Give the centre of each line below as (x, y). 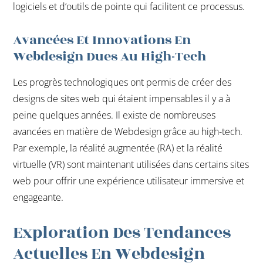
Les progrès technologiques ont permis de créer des (122, 82)
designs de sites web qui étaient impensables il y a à (122, 98)
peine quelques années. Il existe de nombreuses (114, 115)
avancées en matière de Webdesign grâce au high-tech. (128, 131)
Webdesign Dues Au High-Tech (110, 56)
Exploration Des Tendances (122, 232)
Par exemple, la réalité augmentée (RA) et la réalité (118, 148)
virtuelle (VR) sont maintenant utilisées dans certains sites (131, 164)
